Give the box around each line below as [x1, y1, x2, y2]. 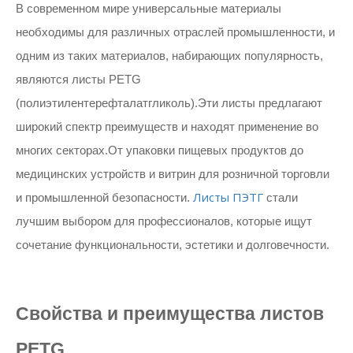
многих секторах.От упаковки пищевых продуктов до [16, 143, 303, 157]
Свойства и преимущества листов [16, 304, 324, 324]
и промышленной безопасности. [16, 191, 193, 204]
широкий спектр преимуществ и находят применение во [16, 120, 318, 133]
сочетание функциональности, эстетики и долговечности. [16, 238, 329, 251]
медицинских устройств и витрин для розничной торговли [16, 167, 329, 180]
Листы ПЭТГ [193, 189, 263, 205]
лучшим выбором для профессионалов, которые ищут [16, 214, 312, 228]
